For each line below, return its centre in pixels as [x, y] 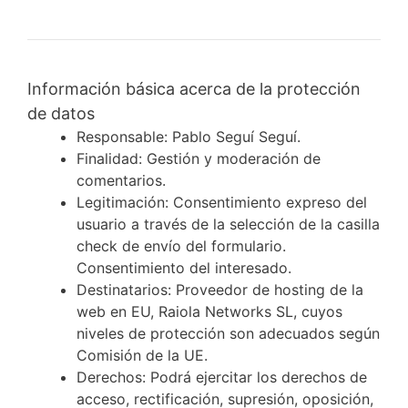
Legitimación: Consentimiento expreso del [222, 202]
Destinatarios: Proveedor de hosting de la [220, 289]
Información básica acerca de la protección [194, 88]
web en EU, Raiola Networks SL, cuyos [209, 311]
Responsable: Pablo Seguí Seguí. [189, 136]
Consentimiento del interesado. [184, 267]
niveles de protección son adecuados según [228, 333]
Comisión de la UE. [142, 355]
